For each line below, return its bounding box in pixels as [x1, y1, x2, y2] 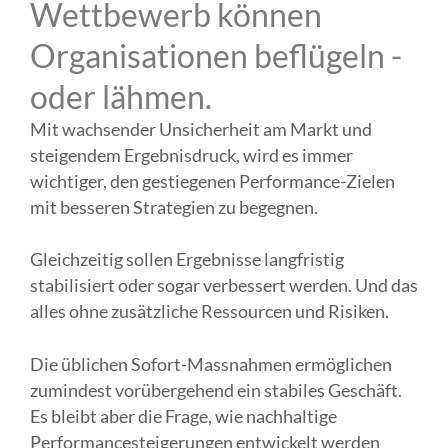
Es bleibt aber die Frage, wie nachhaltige [30, 405, 337, 427]
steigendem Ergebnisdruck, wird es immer [30, 145, 353, 166]
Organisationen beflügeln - [30, 36, 402, 75]
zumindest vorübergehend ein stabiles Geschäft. [30, 379, 402, 401]
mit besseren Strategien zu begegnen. [30, 197, 321, 218]
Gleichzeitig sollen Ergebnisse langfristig [30, 249, 344, 271]
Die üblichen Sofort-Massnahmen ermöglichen [30, 353, 392, 375]
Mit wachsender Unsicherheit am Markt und [30, 119, 372, 140]
